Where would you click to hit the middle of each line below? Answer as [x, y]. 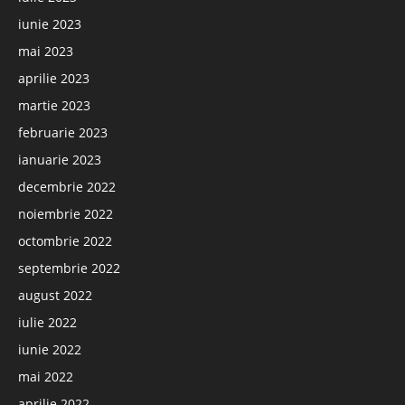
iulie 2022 [47, 322]
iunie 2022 [50, 349]
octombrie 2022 [65, 240]
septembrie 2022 [69, 268]
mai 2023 [46, 51]
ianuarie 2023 [60, 159]
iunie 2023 [50, 24]
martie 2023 [54, 105]
